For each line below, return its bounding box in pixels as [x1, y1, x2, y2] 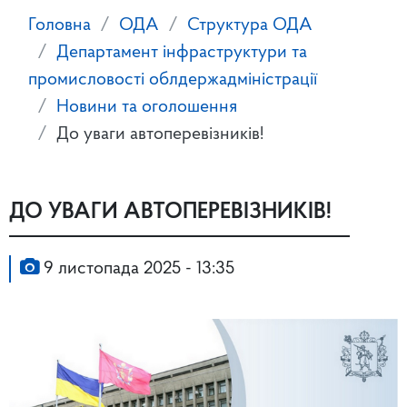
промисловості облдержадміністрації [28, 71, 317, 90]
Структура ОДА [187, 16, 313, 35]
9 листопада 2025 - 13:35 [39, 260, 234, 279]
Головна [28, 16, 91, 35]
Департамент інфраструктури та [56, 44, 307, 63]
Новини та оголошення [56, 98, 237, 117]
